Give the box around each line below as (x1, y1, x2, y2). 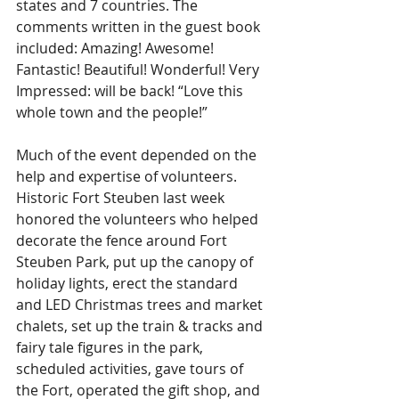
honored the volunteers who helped (16, 209, 262, 230)
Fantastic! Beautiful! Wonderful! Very (16, 60, 263, 80)
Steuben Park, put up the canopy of (16, 252, 256, 273)
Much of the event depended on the (16, 145, 260, 166)
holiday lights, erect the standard (16, 273, 241, 294)
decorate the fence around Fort (16, 231, 231, 251)
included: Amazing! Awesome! (16, 38, 217, 59)
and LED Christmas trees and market (16, 295, 266, 315)
